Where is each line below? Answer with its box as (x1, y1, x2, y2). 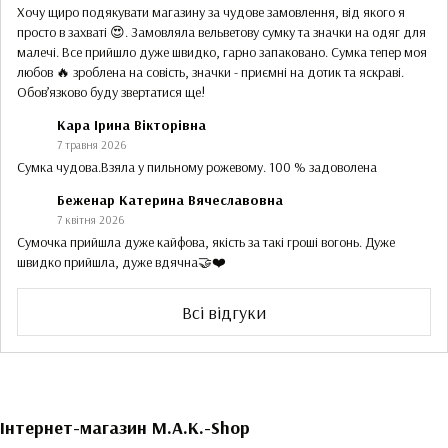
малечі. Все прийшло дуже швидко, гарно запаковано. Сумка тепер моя (17, 43, 427, 62)
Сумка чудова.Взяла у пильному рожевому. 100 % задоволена (17, 158, 377, 177)
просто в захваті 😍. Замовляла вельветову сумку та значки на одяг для (17, 23, 426, 42)
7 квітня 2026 (57, 212, 125, 228)
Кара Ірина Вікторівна (57, 116, 206, 135)
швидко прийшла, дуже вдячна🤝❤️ (17, 253, 226, 272)
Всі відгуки (182, 300, 266, 324)
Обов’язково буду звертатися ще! (17, 83, 205, 102)
